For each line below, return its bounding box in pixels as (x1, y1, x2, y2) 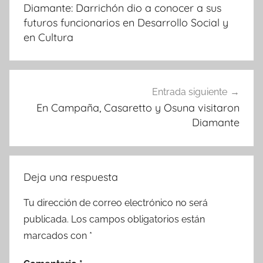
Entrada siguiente (152, 86, 227, 98)
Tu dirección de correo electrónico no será (23, 197, 208, 208)
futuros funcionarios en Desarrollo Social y (23, 15, 228, 29)
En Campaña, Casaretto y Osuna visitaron (36, 101, 240, 115)
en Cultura (23, 30, 73, 44)
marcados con (23, 230, 89, 241)
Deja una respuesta (23, 170, 118, 184)
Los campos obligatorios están (71, 213, 205, 225)
